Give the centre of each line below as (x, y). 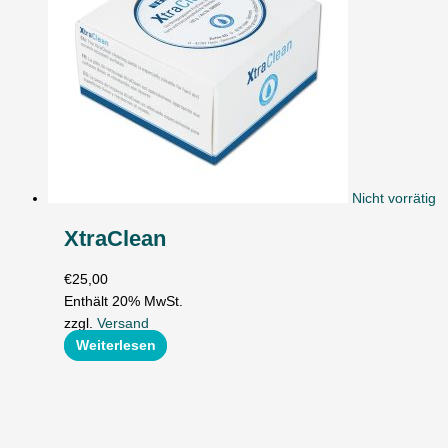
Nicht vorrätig (394, 198)
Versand (123, 323)
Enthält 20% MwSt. (124, 301)
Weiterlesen (115, 345)
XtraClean (115, 239)
